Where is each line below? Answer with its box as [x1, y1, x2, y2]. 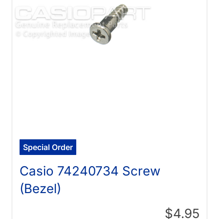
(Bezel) [20, 181, 62, 197]
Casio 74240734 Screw [20, 163, 161, 179]
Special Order [23, 142, 73, 153]
